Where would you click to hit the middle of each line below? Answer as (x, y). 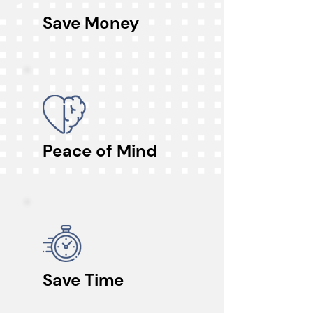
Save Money (91, 23)
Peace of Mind (100, 151)
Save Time (83, 280)
